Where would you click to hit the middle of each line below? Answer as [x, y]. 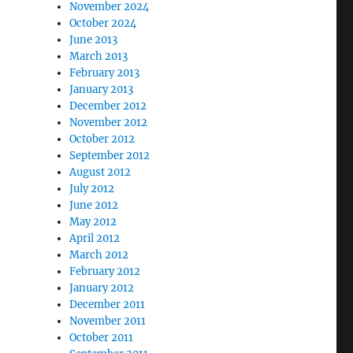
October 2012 [102, 139]
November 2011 [108, 321]
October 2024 [103, 23]
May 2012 [93, 222]
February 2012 [105, 271]
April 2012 [95, 238]
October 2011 [102, 338]
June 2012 [94, 205]
